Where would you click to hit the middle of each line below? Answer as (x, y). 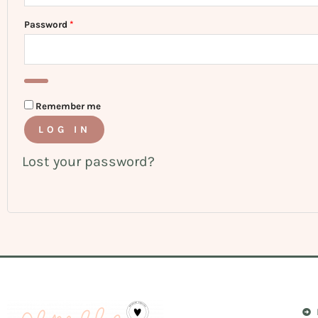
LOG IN (65, 130)
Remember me (68, 106)
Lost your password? (88, 161)
